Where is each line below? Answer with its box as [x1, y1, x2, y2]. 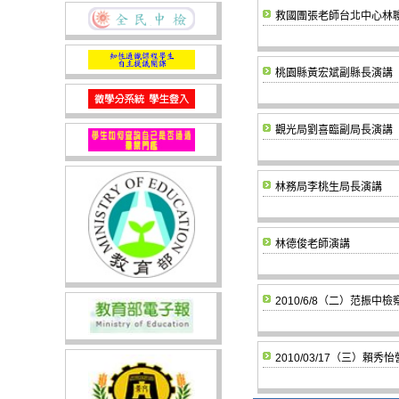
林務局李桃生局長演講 [275, 181, 382, 193]
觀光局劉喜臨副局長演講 [275, 124, 393, 136]
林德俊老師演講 [275, 238, 350, 250]
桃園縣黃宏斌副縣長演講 [275, 67, 393, 79]
